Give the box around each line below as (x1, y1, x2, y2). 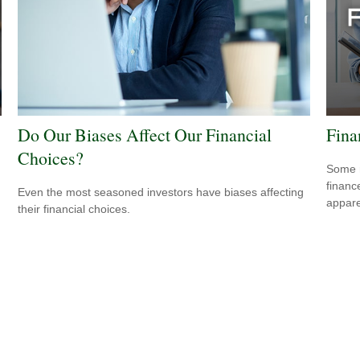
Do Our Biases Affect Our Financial (18, 122, 272, 146)
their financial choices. (18, 202, 131, 216)
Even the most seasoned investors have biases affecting (18, 186, 305, 199)
